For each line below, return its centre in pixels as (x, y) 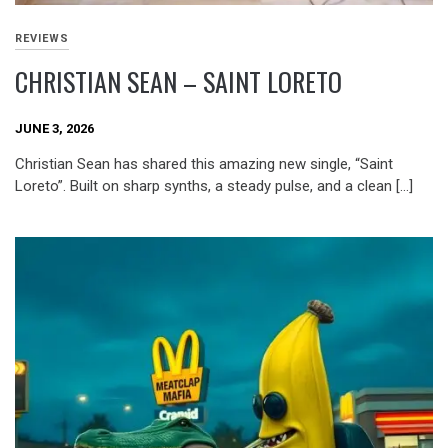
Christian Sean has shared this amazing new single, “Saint (204, 164)
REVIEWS (42, 39)
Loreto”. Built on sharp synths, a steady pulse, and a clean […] (214, 186)
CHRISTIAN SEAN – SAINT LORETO (178, 82)
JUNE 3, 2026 (54, 128)
